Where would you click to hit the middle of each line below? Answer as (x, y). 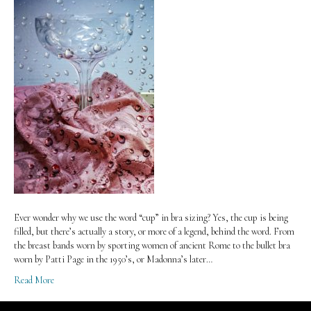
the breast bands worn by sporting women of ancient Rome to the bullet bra (152, 245)
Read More (34, 280)
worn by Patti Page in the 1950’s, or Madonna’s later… (113, 259)
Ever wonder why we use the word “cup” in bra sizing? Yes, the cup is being (151, 218)
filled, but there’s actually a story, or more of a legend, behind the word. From (154, 232)
